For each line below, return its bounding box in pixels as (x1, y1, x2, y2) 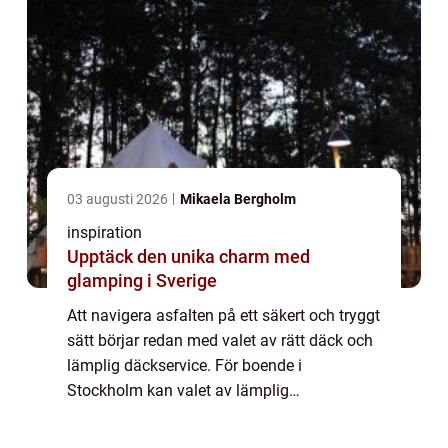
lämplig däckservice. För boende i (67, 355, 302, 375)
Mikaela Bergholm (180, 190, 296, 207)
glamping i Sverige (67, 269, 217, 291)
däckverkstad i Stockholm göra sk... (67, 405, 317, 425)
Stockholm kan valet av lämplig (67, 380, 289, 400)
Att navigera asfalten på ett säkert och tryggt (67, 305, 380, 325)
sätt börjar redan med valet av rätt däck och (67, 330, 373, 350)
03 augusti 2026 (67, 190, 171, 207)
